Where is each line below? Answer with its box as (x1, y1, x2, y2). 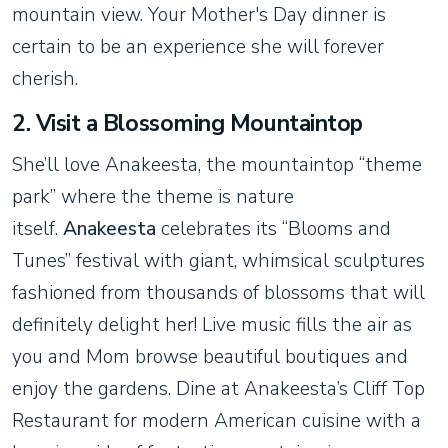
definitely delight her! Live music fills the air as (12, 311, 412, 338)
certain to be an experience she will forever (12, 33, 384, 60)
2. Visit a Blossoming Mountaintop (12, 107, 363, 139)
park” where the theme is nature (12, 183, 294, 210)
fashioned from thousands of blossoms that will (12, 279, 425, 306)
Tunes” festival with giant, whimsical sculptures (12, 247, 425, 274)
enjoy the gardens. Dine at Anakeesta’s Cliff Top (12, 375, 425, 402)
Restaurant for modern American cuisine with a (12, 407, 421, 434)
